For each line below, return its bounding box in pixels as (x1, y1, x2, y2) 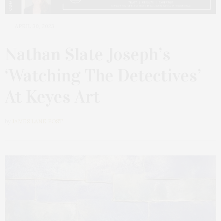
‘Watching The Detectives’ (5, 64, 201, 86)
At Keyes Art (5, 85, 100, 108)
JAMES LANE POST (12, 117, 63, 125)
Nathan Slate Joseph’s (5, 43, 171, 65)
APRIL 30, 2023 (15, 22, 54, 30)
